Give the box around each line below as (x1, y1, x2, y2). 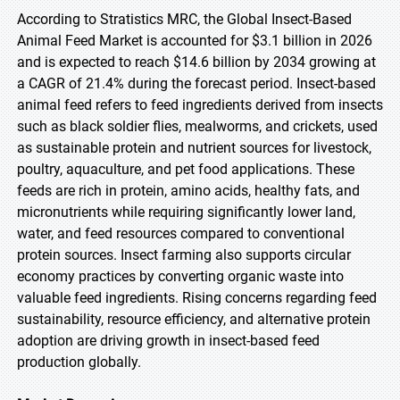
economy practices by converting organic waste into (17, 268, 344, 285)
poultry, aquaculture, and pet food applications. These (17, 161, 354, 178)
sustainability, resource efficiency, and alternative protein (17, 311, 371, 328)
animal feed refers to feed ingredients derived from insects (17, 96, 383, 113)
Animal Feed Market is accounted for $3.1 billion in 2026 (17, 32, 372, 49)
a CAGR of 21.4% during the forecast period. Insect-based (17, 75, 376, 92)
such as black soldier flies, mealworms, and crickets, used (17, 118, 378, 135)
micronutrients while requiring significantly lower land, (17, 204, 355, 221)
